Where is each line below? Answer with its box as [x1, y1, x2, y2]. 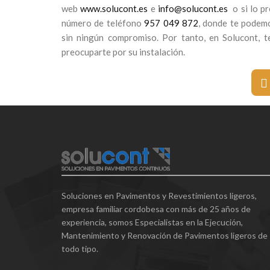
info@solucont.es [157, 3, 228, 14]
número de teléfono [61, 17, 145, 28]
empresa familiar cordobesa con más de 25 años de [61, 204, 251, 215]
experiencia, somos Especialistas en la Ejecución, [61, 217, 243, 228]
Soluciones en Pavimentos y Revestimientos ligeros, [61, 190, 257, 201]
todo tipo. [61, 243, 98, 254]
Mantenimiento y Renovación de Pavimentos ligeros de [61, 230, 268, 241]
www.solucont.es [80, 3, 148, 14]
